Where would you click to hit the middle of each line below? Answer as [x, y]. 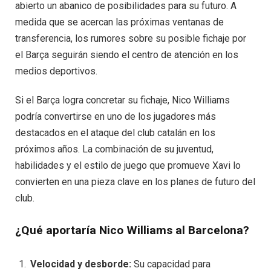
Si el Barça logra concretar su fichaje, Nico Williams [122, 100]
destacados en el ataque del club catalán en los [115, 132]
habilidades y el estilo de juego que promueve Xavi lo [128, 165]
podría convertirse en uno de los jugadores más [116, 116]
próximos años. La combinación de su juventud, [114, 149]
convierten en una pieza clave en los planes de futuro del [135, 181]
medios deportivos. [56, 71]
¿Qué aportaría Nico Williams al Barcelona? [132, 230]
